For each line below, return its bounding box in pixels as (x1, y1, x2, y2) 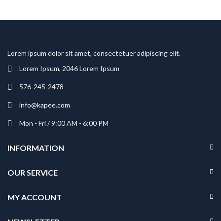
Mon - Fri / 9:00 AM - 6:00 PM (19, 119, 109, 128)
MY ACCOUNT (7, 192, 62, 202)
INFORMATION (7, 143, 64, 153)
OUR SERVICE (7, 168, 58, 178)
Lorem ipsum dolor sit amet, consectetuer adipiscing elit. (7, 48, 181, 57)
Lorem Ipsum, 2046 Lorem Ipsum (19, 64, 119, 73)
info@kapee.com (19, 101, 70, 110)
